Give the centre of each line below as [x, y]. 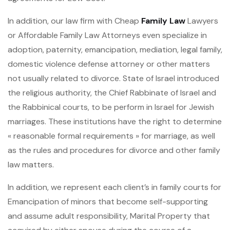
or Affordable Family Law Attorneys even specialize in [107, 35]
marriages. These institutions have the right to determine [115, 122]
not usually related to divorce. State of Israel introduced [113, 79]
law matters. [31, 165]
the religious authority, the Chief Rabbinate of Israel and [112, 93]
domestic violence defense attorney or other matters [109, 64]
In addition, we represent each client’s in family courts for [114, 187]
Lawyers [202, 21]
